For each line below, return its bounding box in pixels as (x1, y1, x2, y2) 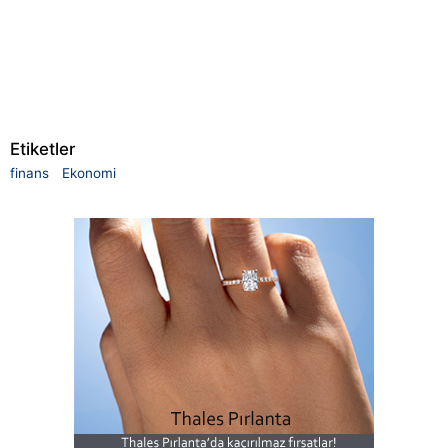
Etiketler (10, 139, 75, 160)
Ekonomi (62, 164, 116, 181)
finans (10, 164, 49, 181)
